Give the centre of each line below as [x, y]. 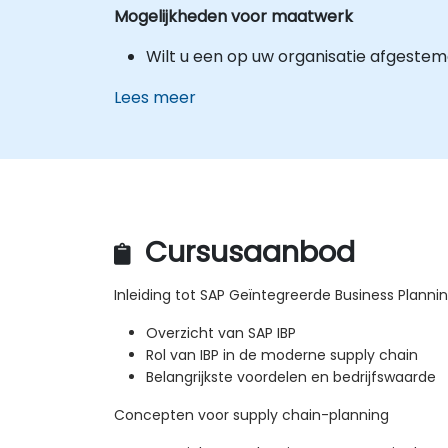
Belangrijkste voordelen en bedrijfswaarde [291, 377]
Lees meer [155, 97]
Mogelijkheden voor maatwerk [233, 16]
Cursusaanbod [246, 252]
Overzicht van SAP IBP [221, 333]
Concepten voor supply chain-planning [251, 415]
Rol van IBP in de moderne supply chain [282, 355]
